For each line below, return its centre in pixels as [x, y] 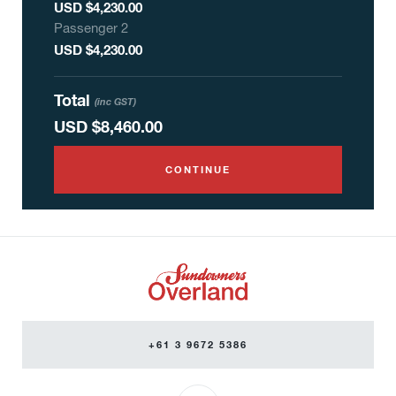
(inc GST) [115, 101]
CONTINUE [198, 170]
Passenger [88, 28]
